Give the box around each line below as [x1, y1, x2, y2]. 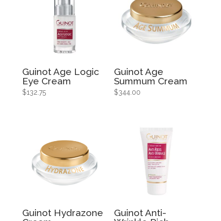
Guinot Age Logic [22, 66, 99, 77]
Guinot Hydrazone [22, 207, 103, 219]
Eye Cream [22, 75, 71, 86]
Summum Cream [114, 75, 188, 86]
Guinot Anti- [114, 207, 167, 219]
